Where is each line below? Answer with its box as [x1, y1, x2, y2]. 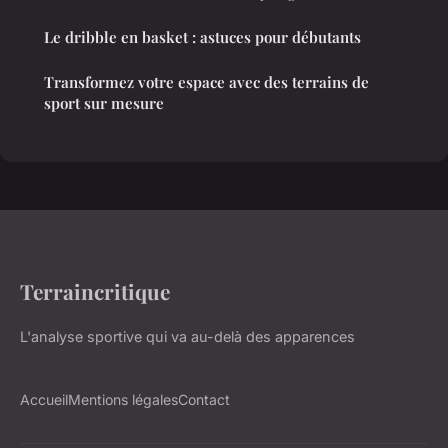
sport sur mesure [44, 93, 164, 114]
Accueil [20, 391, 68, 409]
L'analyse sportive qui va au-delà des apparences [20, 328, 355, 346]
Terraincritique [20, 277, 170, 306]
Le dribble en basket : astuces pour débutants [44, 27, 361, 48]
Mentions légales [68, 391, 178, 409]
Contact [178, 391, 230, 409]
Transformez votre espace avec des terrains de [44, 72, 369, 93]
